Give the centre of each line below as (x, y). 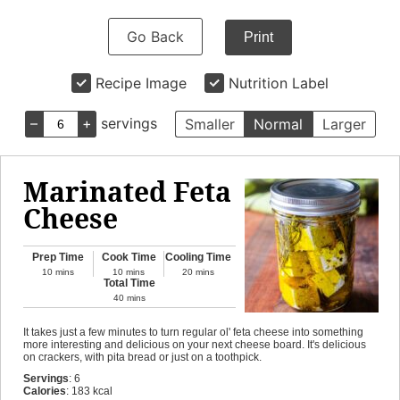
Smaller (209, 124)
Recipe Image (141, 83)
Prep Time (58, 257)
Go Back (155, 37)
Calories (45, 391)
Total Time (129, 283)
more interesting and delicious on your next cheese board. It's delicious (195, 345)
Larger (344, 124)
